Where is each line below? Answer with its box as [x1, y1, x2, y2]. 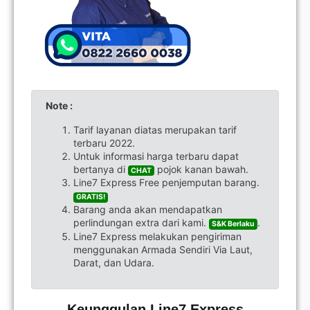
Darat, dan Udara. [73, 256, 154, 268]
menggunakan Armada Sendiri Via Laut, [73, 243, 253, 255]
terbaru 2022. [73, 136, 135, 149]
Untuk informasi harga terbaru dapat [73, 149, 239, 162]
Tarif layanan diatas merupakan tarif [73, 123, 237, 136]
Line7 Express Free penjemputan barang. [73, 176, 259, 189]
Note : [46, 99, 73, 111]
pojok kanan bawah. [154, 163, 249, 175]
